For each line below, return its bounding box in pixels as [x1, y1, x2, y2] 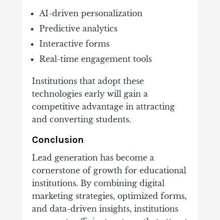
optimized [117, 191, 161, 201]
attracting [136, 102, 175, 112]
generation [54, 153, 100, 163]
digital [139, 178, 165, 189]
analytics [82, 24, 117, 34]
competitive [31, 102, 82, 112]
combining [93, 178, 139, 189]
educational [139, 165, 186, 176]
